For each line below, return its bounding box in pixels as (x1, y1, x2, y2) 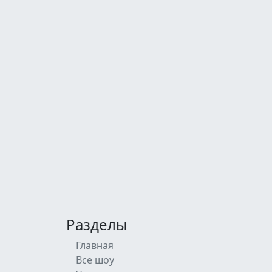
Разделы (66, 214, 127, 234)
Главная (76, 238, 114, 252)
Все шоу (76, 253, 114, 267)
